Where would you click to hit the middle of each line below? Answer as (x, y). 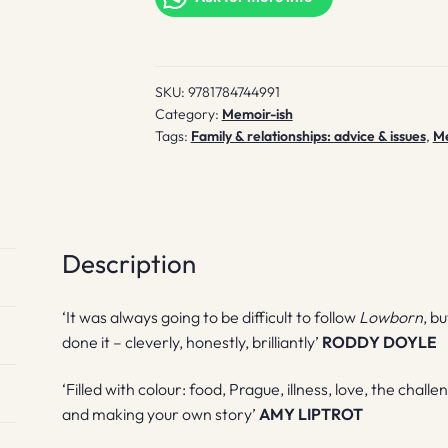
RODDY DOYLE (380, 341)
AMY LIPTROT (311, 414)
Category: (188, 113)
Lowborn (391, 316)
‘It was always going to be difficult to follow (211, 316)
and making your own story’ (161, 414)
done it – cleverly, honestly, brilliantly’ (192, 341)
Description (129, 263)
